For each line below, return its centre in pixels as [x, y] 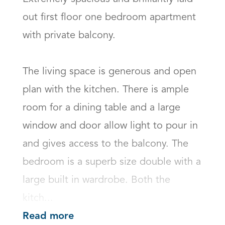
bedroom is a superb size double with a [112, 162]
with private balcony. [74, 36]
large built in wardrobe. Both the [96, 180]
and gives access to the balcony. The [105, 144]
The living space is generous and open [109, 72]
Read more [48, 217]
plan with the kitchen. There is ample [106, 90]
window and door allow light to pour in [110, 126]
